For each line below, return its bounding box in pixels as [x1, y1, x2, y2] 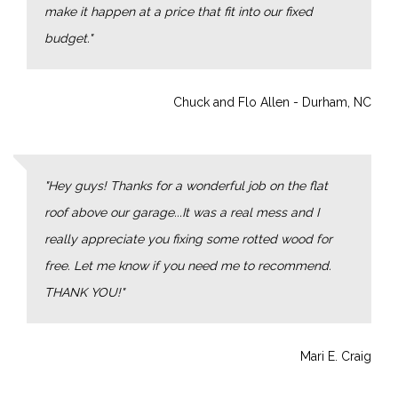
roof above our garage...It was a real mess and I [44, 204, 319, 219]
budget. [44, 30, 89, 45]
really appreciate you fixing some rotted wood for [44, 231, 332, 246]
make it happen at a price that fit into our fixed [44, 4, 313, 19]
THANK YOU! [44, 284, 121, 299]
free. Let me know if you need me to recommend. [44, 258, 331, 273]
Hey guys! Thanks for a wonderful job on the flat [48, 178, 328, 193]
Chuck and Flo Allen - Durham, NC [173, 94, 371, 109]
